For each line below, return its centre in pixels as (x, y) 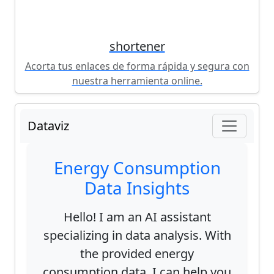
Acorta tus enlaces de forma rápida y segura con (137, 66)
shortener (137, 46)
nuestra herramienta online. (137, 81)
